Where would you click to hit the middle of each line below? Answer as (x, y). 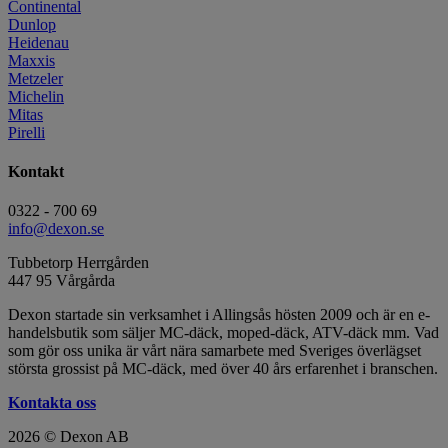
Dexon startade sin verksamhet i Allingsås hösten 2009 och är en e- (219, 315)
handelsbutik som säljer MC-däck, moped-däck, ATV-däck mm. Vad (223, 333)
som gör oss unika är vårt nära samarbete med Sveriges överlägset (214, 351)
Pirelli (26, 132)
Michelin (36, 96)
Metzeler (35, 78)
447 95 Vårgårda (61, 281)
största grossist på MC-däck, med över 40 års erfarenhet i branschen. (223, 369)
